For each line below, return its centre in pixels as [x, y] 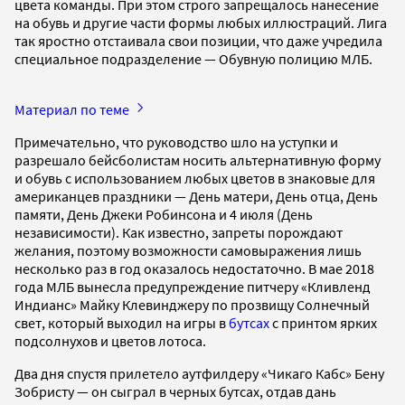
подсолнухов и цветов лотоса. [112, 340]
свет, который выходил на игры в [122, 322]
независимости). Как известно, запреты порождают [179, 232]
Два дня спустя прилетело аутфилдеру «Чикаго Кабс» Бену [199, 373]
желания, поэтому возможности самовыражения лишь [188, 250]
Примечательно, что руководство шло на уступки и [176, 141]
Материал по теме [73, 109]
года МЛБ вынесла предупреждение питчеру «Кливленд [193, 286]
